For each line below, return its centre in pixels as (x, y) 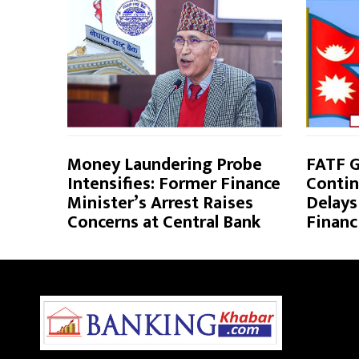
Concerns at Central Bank (164, 222)
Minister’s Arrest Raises (160, 203)
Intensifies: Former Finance (174, 184)
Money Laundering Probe (165, 164)
